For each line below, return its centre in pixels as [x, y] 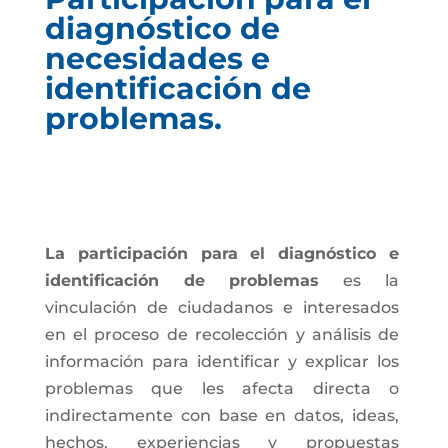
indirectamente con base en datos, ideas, [222, 415]
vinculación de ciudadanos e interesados [222, 307]
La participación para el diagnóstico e [222, 253]
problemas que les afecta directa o [222, 388]
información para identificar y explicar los [222, 361]
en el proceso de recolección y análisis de [222, 334]
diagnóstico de [162, 28]
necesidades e [157, 58]
